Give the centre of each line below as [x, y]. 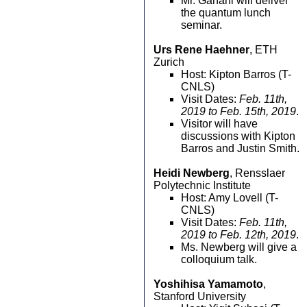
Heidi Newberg [192, 173]
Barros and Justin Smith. [240, 148]
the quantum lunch [226, 13]
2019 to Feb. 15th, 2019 [238, 111]
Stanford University [200, 296]
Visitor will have [219, 124]
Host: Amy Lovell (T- [230, 198]
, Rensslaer [257, 173]
